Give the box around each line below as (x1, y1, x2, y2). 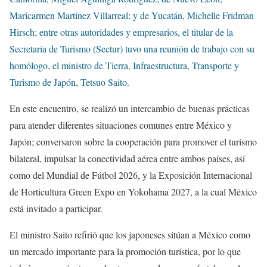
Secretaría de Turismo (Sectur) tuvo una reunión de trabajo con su (10, 42, 254, 55)
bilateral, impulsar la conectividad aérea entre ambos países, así (10, 152, 245, 165)
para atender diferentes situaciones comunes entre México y (10, 119, 232, 132)
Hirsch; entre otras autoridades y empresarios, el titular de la (10, 26, 233, 39)
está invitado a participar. (10, 202, 103, 215)
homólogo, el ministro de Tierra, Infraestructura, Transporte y (10, 59, 239, 72)
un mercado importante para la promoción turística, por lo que (10, 245, 241, 258)
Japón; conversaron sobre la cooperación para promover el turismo (10, 135, 257, 148)
